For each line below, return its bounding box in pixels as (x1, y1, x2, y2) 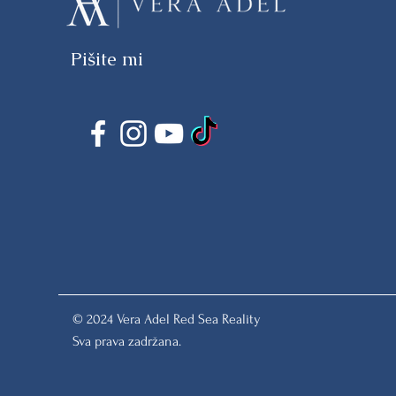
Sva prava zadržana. (72, 333, 181, 349)
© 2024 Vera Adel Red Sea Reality (72, 311, 261, 327)
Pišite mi (71, 47, 143, 71)
